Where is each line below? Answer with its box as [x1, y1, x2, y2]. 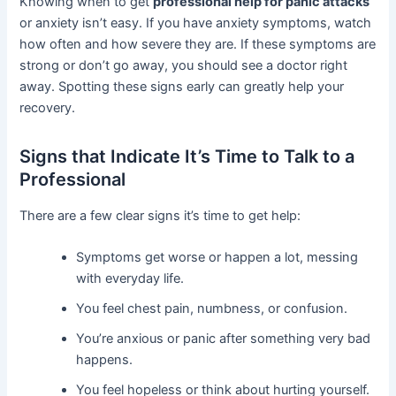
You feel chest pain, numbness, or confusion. [76, 301, 348, 317]
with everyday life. [76, 270, 185, 287]
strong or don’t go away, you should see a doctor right [19, 57, 348, 73]
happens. [76, 352, 133, 369]
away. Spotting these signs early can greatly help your [19, 78, 345, 95]
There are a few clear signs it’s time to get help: [19, 207, 301, 224]
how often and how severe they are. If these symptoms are [19, 35, 377, 52]
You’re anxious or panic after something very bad [76, 331, 371, 347]
